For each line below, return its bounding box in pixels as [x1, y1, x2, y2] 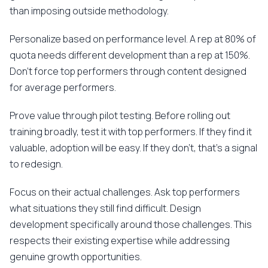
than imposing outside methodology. [10, 4, 169, 17]
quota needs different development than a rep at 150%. [10, 48, 250, 62]
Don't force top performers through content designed [10, 65, 246, 78]
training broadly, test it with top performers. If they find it [10, 125, 252, 138]
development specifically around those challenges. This [10, 218, 252, 231]
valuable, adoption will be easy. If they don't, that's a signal [10, 141, 257, 154]
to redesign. [10, 157, 63, 170]
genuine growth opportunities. [10, 250, 142, 263]
